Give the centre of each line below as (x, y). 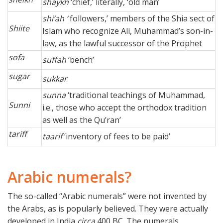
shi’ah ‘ (55, 18)
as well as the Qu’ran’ (82, 120)
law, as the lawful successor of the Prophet (122, 43)
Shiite (19, 28)
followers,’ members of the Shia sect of (141, 18)
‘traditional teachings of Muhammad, (135, 95)
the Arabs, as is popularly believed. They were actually (108, 208)
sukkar (55, 78)
